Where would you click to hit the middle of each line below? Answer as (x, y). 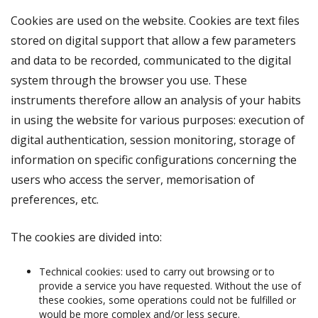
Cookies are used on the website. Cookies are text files (155, 21)
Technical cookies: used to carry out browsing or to (157, 272)
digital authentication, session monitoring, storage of (153, 140)
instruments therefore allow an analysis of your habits (156, 100)
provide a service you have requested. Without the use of (170, 286)
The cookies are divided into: (86, 237)
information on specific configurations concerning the (154, 160)
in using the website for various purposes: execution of (158, 120)
